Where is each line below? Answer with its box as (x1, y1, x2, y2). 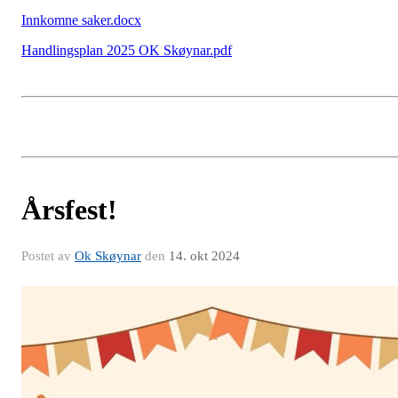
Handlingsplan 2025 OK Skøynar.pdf (21, 43, 232, 59)
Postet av (21, 249, 75, 264)
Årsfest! (21, 194, 117, 227)
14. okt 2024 (169, 249, 240, 264)
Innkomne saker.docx (21, 12, 141, 28)
